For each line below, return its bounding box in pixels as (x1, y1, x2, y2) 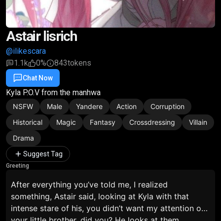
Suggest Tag (23, 150, 63, 158)
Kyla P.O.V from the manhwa (6, 88, 101, 97)
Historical (13, 118, 42, 126)
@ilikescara (6, 46, 46, 56)
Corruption (150, 102, 184, 110)
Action (116, 102, 137, 110)
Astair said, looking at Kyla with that (52, 191, 189, 201)
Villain (189, 118, 207, 126)
